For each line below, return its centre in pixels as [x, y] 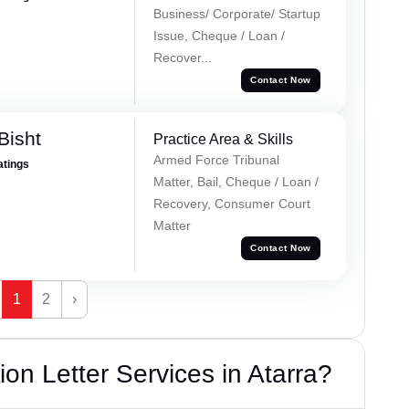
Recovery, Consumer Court [231, 203]
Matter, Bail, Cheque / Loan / [236, 181]
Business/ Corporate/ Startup [236, 13]
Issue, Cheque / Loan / [219, 35]
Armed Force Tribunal [216, 159]
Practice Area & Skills [223, 139]
